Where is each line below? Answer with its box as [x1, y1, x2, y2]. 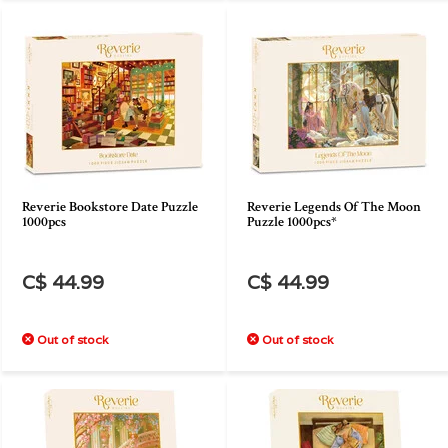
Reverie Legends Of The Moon [247, 198, 421, 216]
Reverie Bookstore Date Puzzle [22, 198, 198, 216]
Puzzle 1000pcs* [247, 213, 337, 231]
